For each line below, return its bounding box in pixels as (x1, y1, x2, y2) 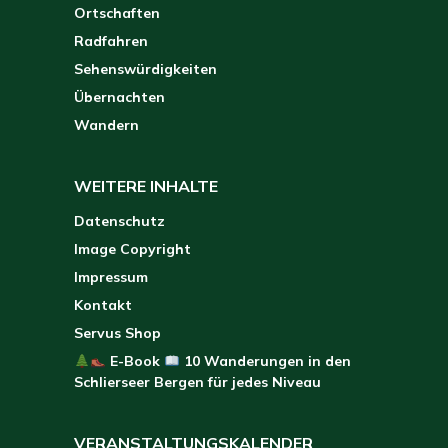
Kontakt (74, 296, 132, 315)
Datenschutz (74, 212, 165, 231)
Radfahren (74, 32, 148, 51)
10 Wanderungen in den (179, 352, 351, 371)
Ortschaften (74, 4, 160, 23)
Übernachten (74, 88, 165, 107)
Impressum (74, 268, 148, 287)
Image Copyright (74, 240, 191, 259)
